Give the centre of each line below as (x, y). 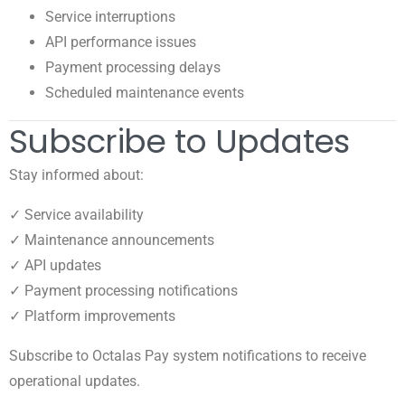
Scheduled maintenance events (145, 92)
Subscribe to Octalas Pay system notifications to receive (188, 355)
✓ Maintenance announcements (112, 240)
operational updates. (75, 381)
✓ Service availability (76, 214)
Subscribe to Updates (179, 141)
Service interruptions (110, 16)
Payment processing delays (133, 67)
